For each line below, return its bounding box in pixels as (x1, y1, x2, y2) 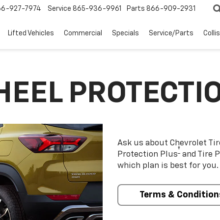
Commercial (64, 30, 102, 37)
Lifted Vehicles (8, 30, 54, 37)
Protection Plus (117, 150, 178, 159)
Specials (112, 30, 139, 37)
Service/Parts (149, 30, 193, 37)
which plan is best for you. (117, 162, 219, 170)
